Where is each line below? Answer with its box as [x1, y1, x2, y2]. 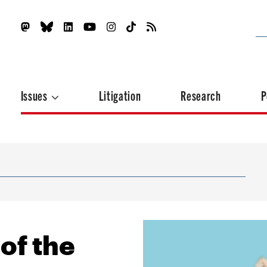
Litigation [98, 87, 141, 103]
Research [181, 87, 221, 103]
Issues [20, 87, 50, 103]
